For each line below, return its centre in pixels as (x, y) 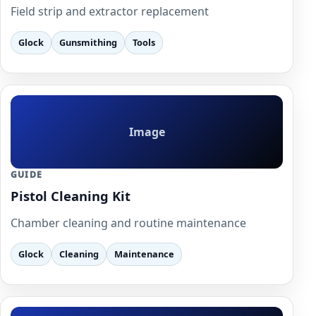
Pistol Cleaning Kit (71, 195)
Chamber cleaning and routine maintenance (128, 223)
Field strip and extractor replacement (110, 11)
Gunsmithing (88, 42)
